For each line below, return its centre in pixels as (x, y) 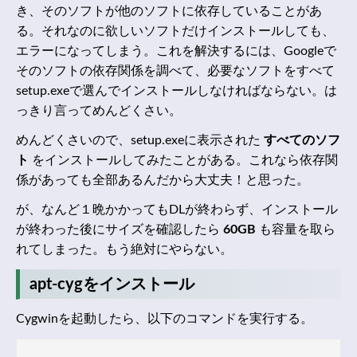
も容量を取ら (296, 230)
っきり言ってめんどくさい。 (99, 111)
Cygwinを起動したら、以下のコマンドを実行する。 (165, 319)
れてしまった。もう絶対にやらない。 (124, 250)
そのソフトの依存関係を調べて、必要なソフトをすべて (175, 71)
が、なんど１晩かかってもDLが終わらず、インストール (177, 210)
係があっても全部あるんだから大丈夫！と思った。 (163, 180)
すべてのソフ (302, 141)
